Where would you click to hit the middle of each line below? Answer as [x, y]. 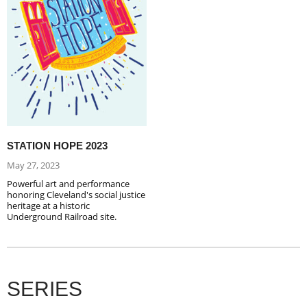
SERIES [45, 288]
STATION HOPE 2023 [57, 145]
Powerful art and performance [68, 183]
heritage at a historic [48, 205]
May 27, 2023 [33, 165]
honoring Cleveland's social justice [76, 194]
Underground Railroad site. [62, 216]
